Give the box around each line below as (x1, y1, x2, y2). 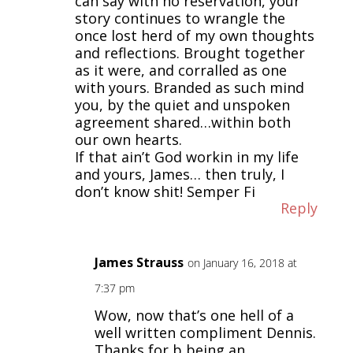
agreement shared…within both (74, 112, 291, 132)
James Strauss (94, 253, 184, 271)
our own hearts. (74, 129, 182, 149)
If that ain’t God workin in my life (74, 147, 299, 166)
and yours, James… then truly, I (74, 164, 284, 184)
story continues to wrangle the (74, 8, 285, 28)
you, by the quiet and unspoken (74, 95, 290, 114)
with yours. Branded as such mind (74, 77, 304, 97)
